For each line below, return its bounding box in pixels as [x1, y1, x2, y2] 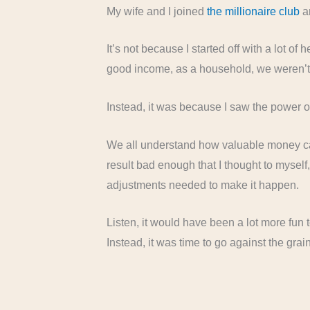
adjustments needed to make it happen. [107, 179, 300, 191]
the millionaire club [207, 5, 300, 17]
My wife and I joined [107, 5, 208, 17]
